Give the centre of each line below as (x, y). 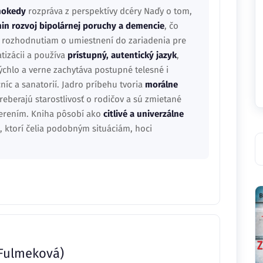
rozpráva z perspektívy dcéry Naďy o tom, (109, 11)
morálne (161, 85)
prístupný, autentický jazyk (122, 55)
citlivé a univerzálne (144, 114)
